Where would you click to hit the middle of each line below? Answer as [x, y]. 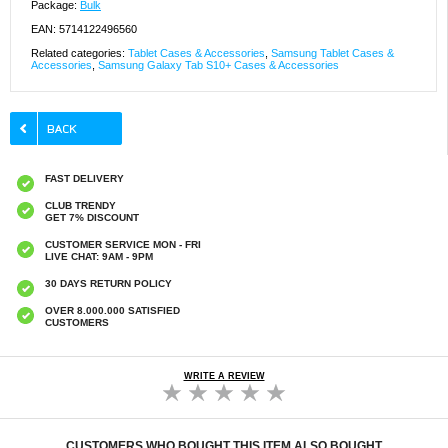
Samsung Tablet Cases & [332, 53]
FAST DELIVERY [84, 179]
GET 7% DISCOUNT [92, 218]
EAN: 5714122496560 [84, 29]
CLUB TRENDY [80, 206]
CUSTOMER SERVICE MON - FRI [123, 245]
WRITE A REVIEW [224, 376]
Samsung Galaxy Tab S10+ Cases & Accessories [218, 65]
